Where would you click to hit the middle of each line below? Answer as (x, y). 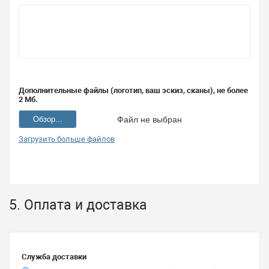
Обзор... (48, 119)
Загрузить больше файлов (67, 139)
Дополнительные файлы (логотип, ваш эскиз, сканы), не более (133, 90)
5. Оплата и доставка (78, 205)
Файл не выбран (150, 119)
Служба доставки (54, 256)
